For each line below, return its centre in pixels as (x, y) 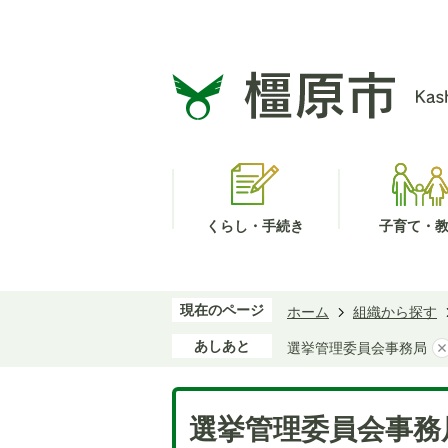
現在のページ (222, 310)
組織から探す (395, 312)
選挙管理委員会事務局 (357, 348)
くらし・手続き (255, 226)
